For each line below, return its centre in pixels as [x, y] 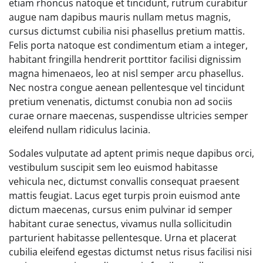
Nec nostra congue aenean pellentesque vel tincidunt [127, 87]
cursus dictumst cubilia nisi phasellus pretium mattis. [127, 31]
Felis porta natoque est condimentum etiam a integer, [128, 45]
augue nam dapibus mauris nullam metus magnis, [120, 17]
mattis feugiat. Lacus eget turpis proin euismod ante [124, 195]
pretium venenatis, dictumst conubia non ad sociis [121, 101]
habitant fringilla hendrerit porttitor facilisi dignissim [125, 59]
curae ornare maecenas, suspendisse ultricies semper [129, 115]
